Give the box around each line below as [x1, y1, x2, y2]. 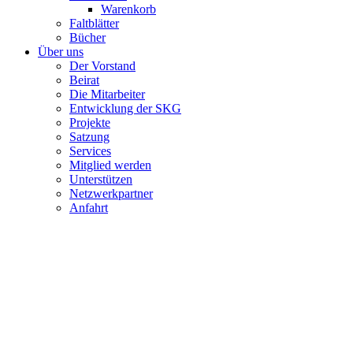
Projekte [69, 115, 110, 129]
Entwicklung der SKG [69, 101, 181, 115]
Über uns [38, 44, 84, 58]
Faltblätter [69, 16, 119, 30]
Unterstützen [69, 172, 132, 186]
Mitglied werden [69, 158, 151, 172]
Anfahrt [69, 200, 108, 214]
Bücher [69, 30, 106, 44]
